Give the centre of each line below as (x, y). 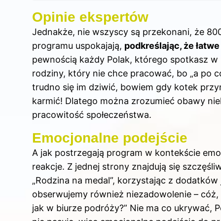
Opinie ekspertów (90, 17)
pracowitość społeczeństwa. (92, 115)
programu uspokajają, (78, 46)
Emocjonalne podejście (110, 138)
